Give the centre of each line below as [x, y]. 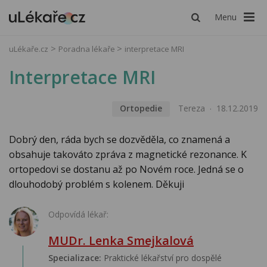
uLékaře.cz [29, 49]
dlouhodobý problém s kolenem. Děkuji [97, 184]
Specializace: [75, 258]
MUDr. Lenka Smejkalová [121, 241]
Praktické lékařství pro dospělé [162, 258]
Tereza [192, 108]
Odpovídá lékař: [78, 215]
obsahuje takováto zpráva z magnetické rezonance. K [128, 155]
